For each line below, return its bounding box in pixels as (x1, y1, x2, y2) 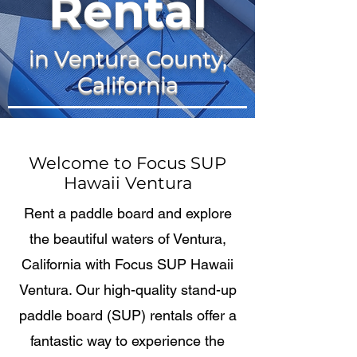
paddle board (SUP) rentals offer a (18, 307, 237, 324)
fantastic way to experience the (30, 332, 225, 349)
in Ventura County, (28, 45, 227, 72)
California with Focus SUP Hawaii (22, 256, 233, 273)
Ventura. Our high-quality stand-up (18, 281, 237, 298)
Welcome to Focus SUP (29, 153, 226, 173)
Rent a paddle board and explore (23, 205, 232, 222)
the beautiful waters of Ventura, (29, 230, 226, 247)
